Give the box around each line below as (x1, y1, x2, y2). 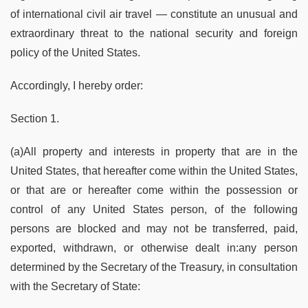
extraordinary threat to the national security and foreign (10, 27, 298, 39)
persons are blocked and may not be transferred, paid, (10, 222, 298, 234)
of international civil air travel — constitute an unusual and (10, 8, 298, 20)
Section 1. (10, 112, 59, 124)
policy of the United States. (10, 46, 140, 58)
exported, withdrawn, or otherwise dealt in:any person (10, 241, 298, 254)
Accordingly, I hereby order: (10, 79, 143, 91)
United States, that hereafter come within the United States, (10, 164, 298, 177)
